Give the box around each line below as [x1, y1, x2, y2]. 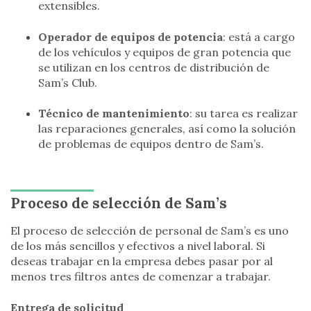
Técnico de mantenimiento [38, 106, 190, 121]
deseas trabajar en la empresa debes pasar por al [10, 254, 273, 269]
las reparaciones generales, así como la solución [38, 121, 296, 136]
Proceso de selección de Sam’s [10, 194, 227, 213]
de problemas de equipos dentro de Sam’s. [38, 137, 264, 151]
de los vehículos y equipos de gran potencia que [38, 44, 291, 59]
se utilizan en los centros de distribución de [38, 60, 269, 74]
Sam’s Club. [38, 75, 97, 90]
